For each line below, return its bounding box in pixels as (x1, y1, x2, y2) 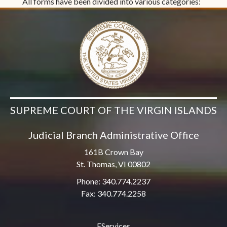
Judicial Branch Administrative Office (28, 129, 199, 141)
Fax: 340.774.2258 (81, 188, 146, 199)
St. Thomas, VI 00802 (77, 159, 150, 169)
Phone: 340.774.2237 (77, 176, 150, 186)
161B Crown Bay (84, 147, 143, 157)
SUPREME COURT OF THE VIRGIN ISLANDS (10, 104, 217, 117)
